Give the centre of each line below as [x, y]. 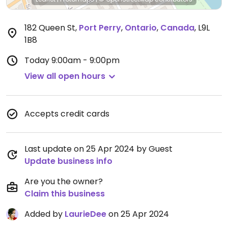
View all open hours [65, 76]
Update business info [68, 161]
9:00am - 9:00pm [85, 60]
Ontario [141, 28]
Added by [45, 214]
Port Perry [100, 28]
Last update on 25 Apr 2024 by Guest [98, 149]
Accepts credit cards [67, 114]
